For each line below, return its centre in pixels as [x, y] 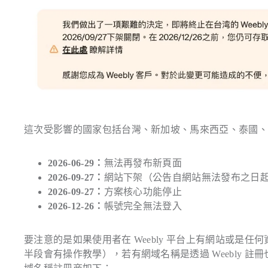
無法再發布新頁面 [143, 163]
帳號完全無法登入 [143, 206]
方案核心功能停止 [143, 192]
